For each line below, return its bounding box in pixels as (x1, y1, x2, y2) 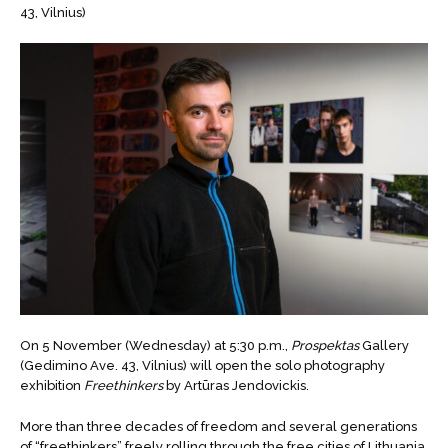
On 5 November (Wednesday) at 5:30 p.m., (20, 338, 291, 354)
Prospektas (291, 338, 359, 354)
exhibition (20, 378, 84, 394)
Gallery (359, 338, 409, 354)
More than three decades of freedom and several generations (20, 418, 417, 434)
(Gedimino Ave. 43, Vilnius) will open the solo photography (20, 358, 385, 374)
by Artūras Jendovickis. (163, 378, 309, 394)
